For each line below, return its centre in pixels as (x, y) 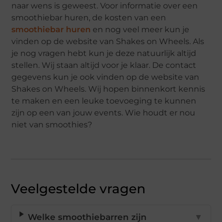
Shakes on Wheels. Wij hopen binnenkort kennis (109, 89)
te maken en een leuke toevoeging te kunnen (104, 101)
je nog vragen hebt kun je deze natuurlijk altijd (104, 54)
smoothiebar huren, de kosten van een (89, 18)
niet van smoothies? (52, 125)
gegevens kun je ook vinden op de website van (106, 77)
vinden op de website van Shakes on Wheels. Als (108, 42)
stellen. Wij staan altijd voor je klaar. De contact (104, 65)
